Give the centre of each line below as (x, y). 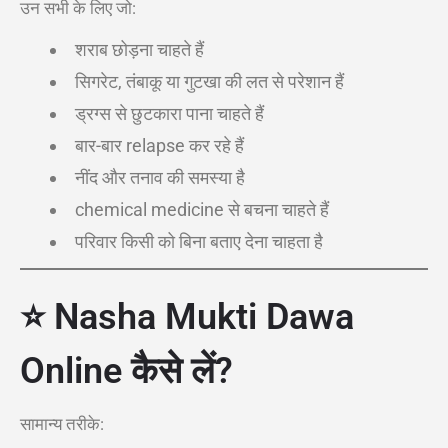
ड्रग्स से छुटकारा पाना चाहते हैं (169, 113)
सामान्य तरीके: (62, 424)
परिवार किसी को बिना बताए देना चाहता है (199, 241)
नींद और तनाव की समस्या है (160, 177)
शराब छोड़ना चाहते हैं (139, 49)
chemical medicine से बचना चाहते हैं (202, 209)
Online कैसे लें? (126, 371)
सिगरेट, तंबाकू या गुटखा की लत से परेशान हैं (209, 81)
